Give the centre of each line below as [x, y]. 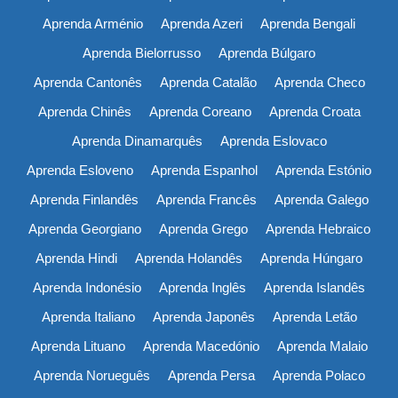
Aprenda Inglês [203, 287]
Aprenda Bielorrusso [142, 52]
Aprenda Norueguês [92, 375]
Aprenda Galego [321, 199]
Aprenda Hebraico [318, 228]
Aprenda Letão [314, 316]
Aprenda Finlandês [84, 199]
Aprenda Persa [211, 375]
